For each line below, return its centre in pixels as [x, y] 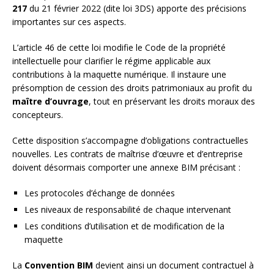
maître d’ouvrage [50, 102]
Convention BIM [59, 265]
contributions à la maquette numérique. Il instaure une [119, 75]
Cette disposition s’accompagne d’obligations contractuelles [130, 141]
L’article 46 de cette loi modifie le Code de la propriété [119, 48]
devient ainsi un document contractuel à [173, 265]
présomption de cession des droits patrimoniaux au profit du [132, 88]
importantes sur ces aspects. [69, 22]
